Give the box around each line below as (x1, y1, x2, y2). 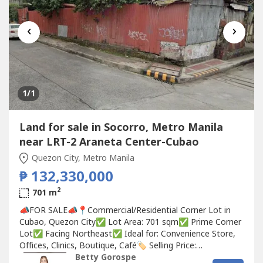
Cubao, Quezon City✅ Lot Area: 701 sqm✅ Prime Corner (19, 215, 241, 228)
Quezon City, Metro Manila (29, 151, 134, 164)
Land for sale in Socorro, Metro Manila (19, 119, 223, 136)
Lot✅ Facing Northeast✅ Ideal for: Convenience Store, (19, 227, 235, 240)
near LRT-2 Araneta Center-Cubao (19, 134, 199, 150)
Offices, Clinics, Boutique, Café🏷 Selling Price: (19, 239, 196, 252)
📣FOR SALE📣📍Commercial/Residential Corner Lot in (19, 204, 231, 217)
